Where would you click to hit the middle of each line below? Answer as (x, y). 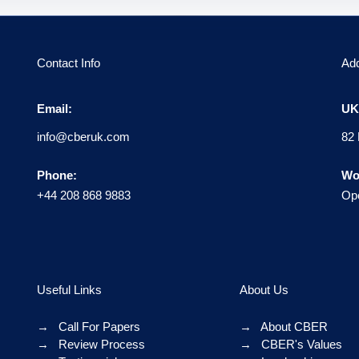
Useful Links (69, 290)
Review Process (100, 345)
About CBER (293, 327)
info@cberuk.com (83, 137)
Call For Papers (98, 327)
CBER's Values (301, 345)
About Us (264, 290)
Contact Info (69, 63)
